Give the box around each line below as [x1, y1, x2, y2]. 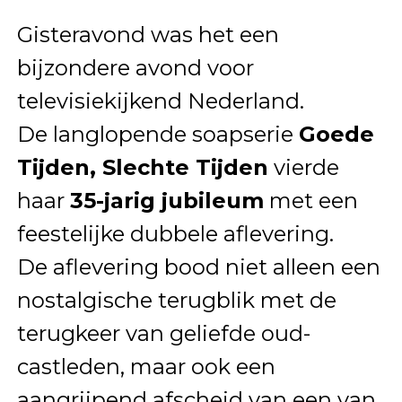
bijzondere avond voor [16, 54, 254, 81]
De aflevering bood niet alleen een [16, 253, 380, 280]
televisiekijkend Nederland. [16, 87, 304, 114]
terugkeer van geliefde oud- [16, 319, 310, 346]
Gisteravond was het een [16, 21, 279, 48]
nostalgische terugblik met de [16, 286, 336, 313]
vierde [267, 153, 339, 180]
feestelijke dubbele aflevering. [16, 220, 334, 247]
